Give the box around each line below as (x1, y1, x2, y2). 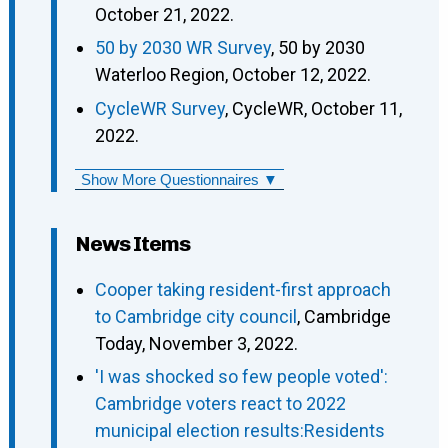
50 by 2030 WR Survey (94, 37, 271, 59)
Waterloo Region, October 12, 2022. (94, 64, 371, 86)
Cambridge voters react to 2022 (94, 393, 346, 415)
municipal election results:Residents (94, 420, 385, 442)
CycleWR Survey (94, 97, 225, 119)
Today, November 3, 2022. (94, 332, 298, 354)
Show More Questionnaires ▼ (80, 170, 278, 188)
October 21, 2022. (94, 3, 234, 25)
